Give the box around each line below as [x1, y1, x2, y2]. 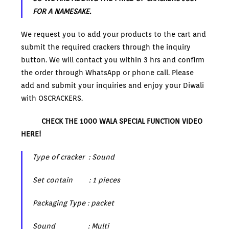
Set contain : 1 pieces [33, 176, 121, 185]
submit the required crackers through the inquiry [21, 43, 191, 52]
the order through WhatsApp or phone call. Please [21, 68, 194, 77]
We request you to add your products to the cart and [21, 30, 207, 39]
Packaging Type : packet [33, 199, 114, 208]
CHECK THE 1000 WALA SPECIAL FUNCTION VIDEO [21, 117, 203, 126]
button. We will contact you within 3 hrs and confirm [21, 56, 205, 64]
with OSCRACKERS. [21, 94, 83, 103]
